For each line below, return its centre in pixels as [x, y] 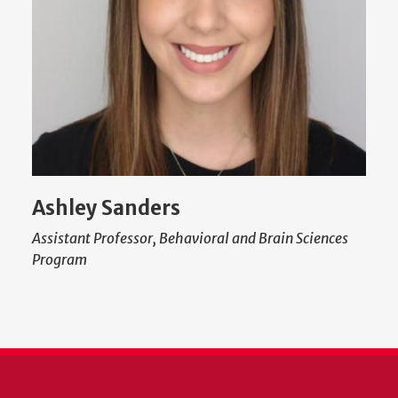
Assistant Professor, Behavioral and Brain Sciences [190, 239]
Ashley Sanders [106, 208]
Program [60, 260]
